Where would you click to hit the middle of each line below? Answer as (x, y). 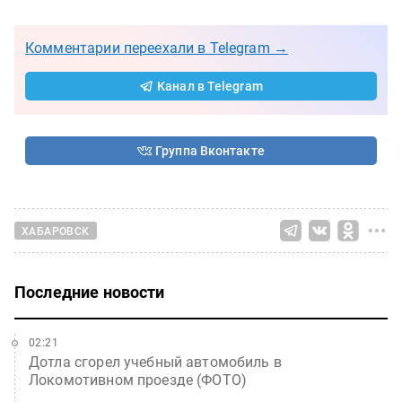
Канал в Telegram (210, 86)
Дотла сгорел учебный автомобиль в (155, 362)
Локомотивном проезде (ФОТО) (138, 380)
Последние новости (90, 292)
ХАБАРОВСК (56, 231)
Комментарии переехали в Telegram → (157, 48)
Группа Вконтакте (210, 151)
